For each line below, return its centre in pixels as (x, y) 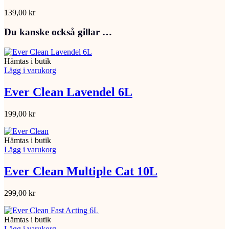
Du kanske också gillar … (58, 32)
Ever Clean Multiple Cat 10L (81, 171)
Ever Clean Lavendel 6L (68, 92)
